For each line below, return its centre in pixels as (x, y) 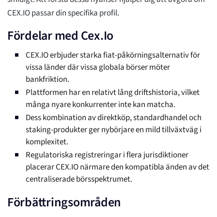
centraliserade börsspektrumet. (79, 179)
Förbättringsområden (64, 202)
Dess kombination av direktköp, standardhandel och (114, 118)
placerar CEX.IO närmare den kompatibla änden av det (117, 167)
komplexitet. (47, 142)
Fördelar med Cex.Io (61, 36)
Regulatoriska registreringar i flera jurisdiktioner (107, 155)
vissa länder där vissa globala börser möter (98, 68)
